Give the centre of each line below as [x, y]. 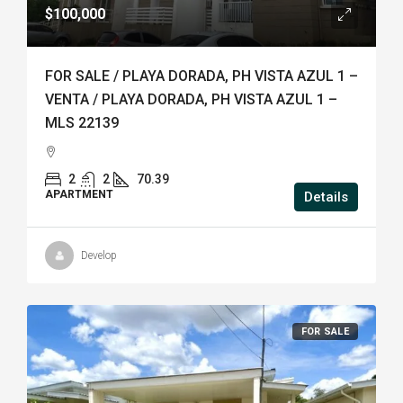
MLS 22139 [82, 123]
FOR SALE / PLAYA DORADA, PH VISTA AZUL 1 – [201, 76]
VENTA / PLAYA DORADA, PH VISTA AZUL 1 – [191, 99]
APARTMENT [79, 194]
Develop [99, 255]
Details [326, 197]
